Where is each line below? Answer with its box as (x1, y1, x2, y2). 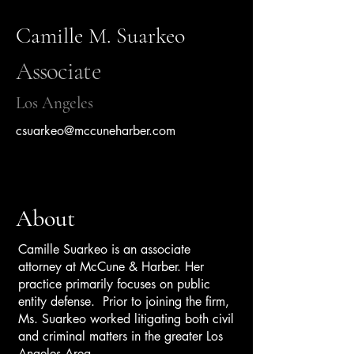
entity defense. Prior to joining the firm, (18, 293, 229, 310)
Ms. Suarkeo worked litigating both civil (18, 311, 234, 327)
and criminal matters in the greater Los (18, 328, 223, 345)
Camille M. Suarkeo (16, 22, 185, 49)
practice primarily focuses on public (18, 276, 210, 292)
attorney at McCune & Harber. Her (18, 258, 204, 275)
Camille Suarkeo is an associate (18, 241, 190, 258)
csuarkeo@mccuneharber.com (16, 122, 175, 139)
